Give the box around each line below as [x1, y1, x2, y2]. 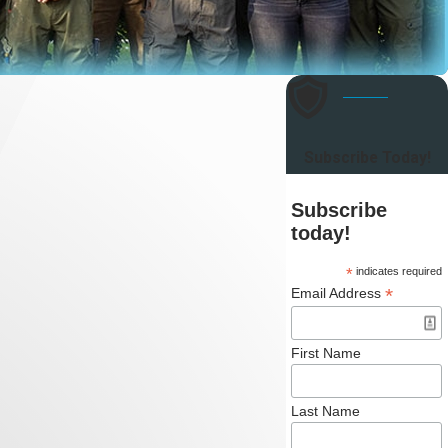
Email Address [290, 285, 385, 302]
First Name [290, 344, 361, 361]
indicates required [352, 265, 442, 278]
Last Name [290, 402, 360, 419]
